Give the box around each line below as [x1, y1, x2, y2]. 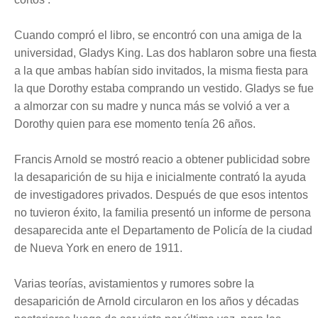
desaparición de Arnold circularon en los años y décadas [14, 295, 299, 307]
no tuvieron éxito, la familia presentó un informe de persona [14, 207, 311, 219]
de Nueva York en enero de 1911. [14, 242, 185, 254]
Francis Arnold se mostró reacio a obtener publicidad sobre [14, 153, 310, 165]
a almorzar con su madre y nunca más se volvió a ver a [14, 100, 290, 112]
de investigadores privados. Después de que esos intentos [14, 189, 308, 201]
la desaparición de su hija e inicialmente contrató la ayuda [14, 171, 306, 183]
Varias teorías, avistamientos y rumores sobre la [14, 278, 254, 290]
